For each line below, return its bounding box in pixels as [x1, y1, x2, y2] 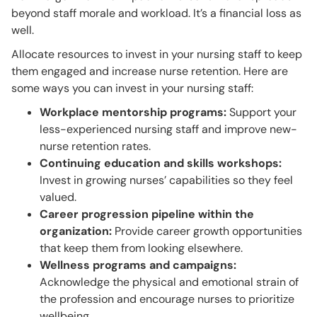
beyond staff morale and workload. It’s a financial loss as [11, 6, 301, 21]
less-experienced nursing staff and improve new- [40, 122, 297, 137]
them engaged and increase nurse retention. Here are [11, 64, 288, 79]
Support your [226, 105, 296, 120]
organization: [40, 224, 112, 239]
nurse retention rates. [40, 139, 151, 154]
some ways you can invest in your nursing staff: [11, 81, 253, 96]
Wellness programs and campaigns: [40, 258, 236, 273]
